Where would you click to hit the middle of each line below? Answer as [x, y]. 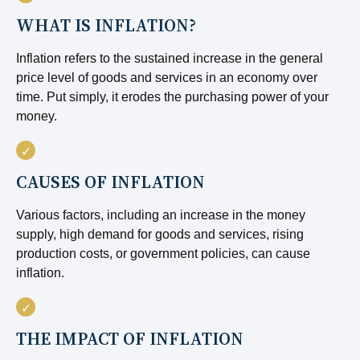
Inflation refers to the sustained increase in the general [170, 58]
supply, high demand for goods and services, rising [160, 234]
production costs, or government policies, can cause [163, 254]
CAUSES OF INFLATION [110, 182]
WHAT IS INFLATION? [106, 25]
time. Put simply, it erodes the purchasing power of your [172, 97]
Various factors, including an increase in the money [161, 215]
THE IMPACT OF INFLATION [130, 339]
